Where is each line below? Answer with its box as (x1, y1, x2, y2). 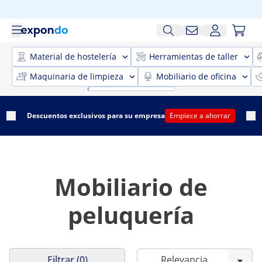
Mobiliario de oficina (156, 71, 236, 82)
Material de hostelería (30, 51, 116, 62)
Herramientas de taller (149, 51, 238, 62)
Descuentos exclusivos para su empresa (27, 111, 165, 120)
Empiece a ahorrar (170, 111, 230, 120)
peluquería (68, 199, 194, 231)
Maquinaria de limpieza (30, 71, 123, 82)
